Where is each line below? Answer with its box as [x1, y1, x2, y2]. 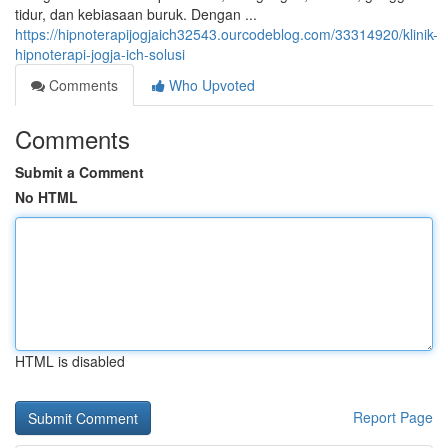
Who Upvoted [165, 75, 255, 95]
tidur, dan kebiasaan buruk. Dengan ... [15, 4, 257, 24]
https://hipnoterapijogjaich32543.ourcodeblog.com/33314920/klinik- [15, 24, 438, 44]
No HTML [15, 187, 78, 207]
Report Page [353, 407, 433, 427]
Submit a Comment [15, 162, 144, 182]
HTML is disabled [15, 351, 125, 371]
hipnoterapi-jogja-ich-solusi [15, 44, 185, 64]
